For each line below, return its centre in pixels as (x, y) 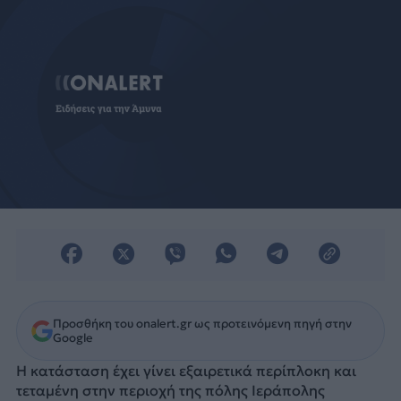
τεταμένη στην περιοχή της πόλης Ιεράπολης (170, 390)
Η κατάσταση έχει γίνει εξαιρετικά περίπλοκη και (186, 370)
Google (73, 337)
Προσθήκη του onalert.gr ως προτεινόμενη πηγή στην (202, 323)
